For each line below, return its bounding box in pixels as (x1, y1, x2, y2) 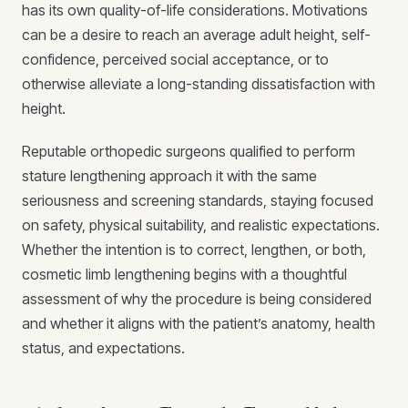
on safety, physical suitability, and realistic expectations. (22, 216, 380, 234)
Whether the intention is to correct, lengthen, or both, (22, 240, 366, 259)
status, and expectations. (22, 339, 185, 357)
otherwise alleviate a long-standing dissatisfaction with (22, 75, 375, 93)
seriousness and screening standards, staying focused (22, 191, 373, 209)
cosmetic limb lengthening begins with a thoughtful (22, 265, 347, 283)
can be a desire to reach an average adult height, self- (22, 25, 371, 44)
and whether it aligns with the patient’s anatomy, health (22, 314, 375, 332)
